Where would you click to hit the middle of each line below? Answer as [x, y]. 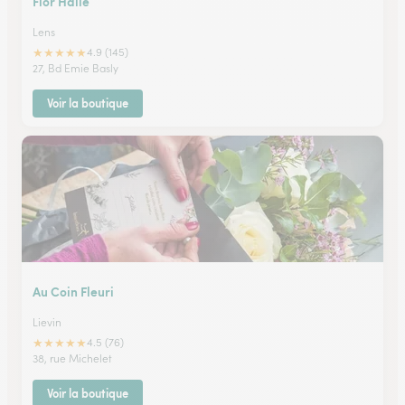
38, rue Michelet [72, 358]
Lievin [47, 322]
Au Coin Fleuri [73, 291]
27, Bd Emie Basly [75, 68]
